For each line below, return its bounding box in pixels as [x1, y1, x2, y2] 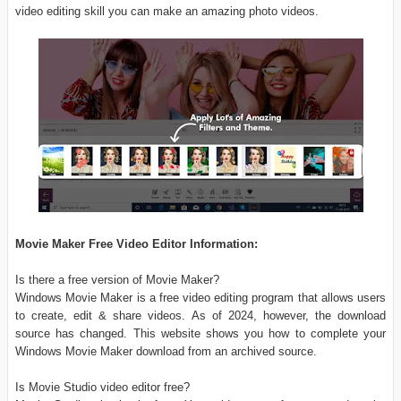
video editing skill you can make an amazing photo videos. [15, 4, 319, 19]
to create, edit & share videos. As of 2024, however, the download [15, 309, 386, 323]
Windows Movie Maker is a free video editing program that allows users [15, 291, 386, 305]
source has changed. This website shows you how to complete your [15, 327, 386, 341]
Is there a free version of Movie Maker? [15, 273, 219, 287]
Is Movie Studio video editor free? [15, 380, 190, 395]
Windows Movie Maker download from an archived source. [15, 345, 317, 359]
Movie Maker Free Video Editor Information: [15, 237, 258, 252]
